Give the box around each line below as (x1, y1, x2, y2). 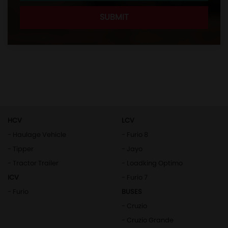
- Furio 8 (122, 129, 148, 139)
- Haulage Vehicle (8, 129, 66, 139)
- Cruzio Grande (122, 215, 174, 225)
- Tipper (8, 144, 34, 154)
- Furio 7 (122, 172, 148, 182)
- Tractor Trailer (8, 158, 59, 168)
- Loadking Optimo (122, 158, 183, 168)
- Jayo (122, 144, 142, 154)
